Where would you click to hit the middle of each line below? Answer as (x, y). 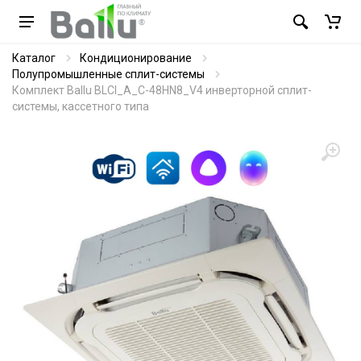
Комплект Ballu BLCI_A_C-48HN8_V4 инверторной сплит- (162, 90)
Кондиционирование (136, 58)
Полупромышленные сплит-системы (108, 74)
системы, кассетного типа (81, 106)
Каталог (34, 58)
